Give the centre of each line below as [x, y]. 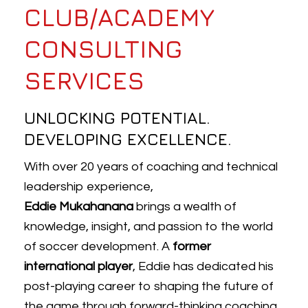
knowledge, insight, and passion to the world [148, 227]
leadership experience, [89, 187]
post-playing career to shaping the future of [149, 286]
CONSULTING [103, 48]
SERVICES [84, 80]
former [192, 246]
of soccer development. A [98, 246]
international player [78, 266]
